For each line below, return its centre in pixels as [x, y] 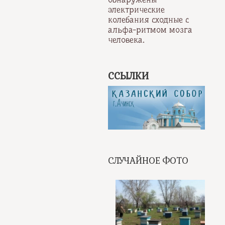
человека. [126, 39]
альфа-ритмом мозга [150, 29]
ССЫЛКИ [129, 76]
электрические [137, 9]
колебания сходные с [149, 19]
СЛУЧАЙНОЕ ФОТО [148, 161]
